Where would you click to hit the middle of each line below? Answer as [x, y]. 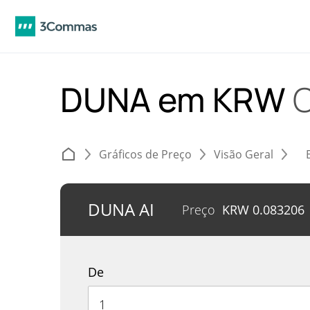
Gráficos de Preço [145, 154]
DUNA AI [121, 209]
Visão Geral [244, 154]
